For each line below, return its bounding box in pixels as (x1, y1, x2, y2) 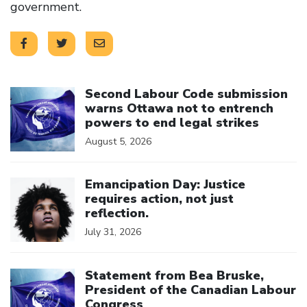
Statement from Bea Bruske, (85, 267, 264, 284)
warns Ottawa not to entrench (85, 99, 273, 116)
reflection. (85, 205, 149, 221)
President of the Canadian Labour (85, 281, 296, 298)
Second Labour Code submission (85, 85, 288, 102)
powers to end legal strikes (85, 114, 259, 131)
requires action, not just (85, 191, 234, 207)
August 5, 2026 (85, 134, 151, 148)
